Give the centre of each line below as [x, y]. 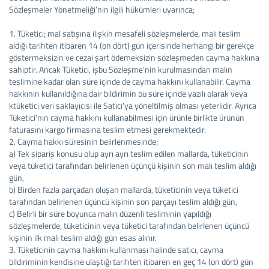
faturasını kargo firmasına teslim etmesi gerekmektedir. [107, 129]
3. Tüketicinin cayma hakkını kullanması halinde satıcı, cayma [116, 249]
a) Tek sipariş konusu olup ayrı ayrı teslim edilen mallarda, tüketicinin [129, 153]
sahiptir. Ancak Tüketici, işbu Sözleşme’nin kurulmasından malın [121, 69]
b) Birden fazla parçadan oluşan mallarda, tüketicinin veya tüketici [124, 189]
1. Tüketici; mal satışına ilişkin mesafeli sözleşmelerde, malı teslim [125, 33]
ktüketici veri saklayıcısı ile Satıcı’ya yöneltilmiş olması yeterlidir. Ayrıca [133, 105]
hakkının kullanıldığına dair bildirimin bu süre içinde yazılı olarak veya [128, 93]
